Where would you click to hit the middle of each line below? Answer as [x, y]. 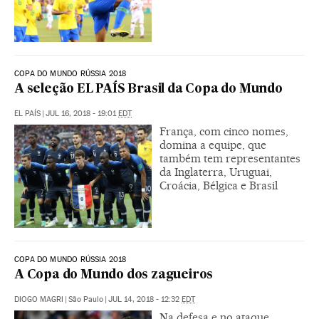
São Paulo [86, 299]
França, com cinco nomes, [224, 131]
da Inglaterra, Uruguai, [216, 172]
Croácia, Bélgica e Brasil [219, 185]
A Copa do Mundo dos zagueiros [114, 275]
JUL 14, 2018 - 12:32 [145, 299]
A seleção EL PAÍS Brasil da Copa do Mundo [148, 89]
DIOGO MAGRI [39, 299]
